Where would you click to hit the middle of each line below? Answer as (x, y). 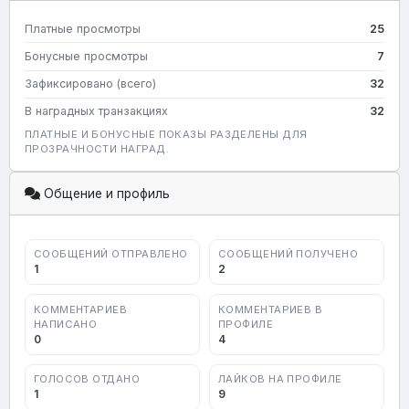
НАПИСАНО (65, 324)
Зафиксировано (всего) (90, 84)
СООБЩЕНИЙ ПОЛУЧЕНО (288, 253)
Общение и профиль (105, 194)
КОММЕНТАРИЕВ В (270, 309)
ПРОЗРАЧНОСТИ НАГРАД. (97, 149)
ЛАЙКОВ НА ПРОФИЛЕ (280, 379)
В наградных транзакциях (96, 111)
